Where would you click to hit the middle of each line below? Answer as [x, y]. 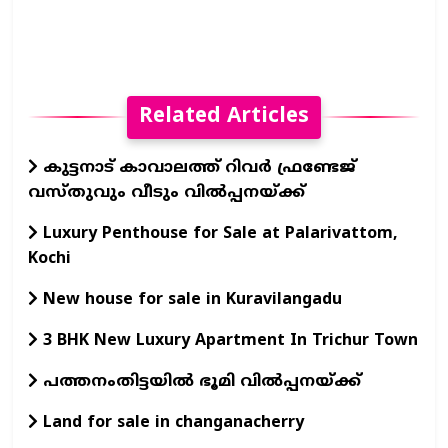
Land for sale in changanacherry [171, 422]
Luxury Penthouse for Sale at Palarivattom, [218, 233]
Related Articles [224, 116]
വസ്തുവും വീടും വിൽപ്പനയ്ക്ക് [166, 192]
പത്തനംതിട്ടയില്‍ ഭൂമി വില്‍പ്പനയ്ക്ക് [199, 381]
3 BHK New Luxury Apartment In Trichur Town [228, 340]
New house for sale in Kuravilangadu [190, 299]
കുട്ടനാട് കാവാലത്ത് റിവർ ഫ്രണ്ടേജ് [197, 167]
